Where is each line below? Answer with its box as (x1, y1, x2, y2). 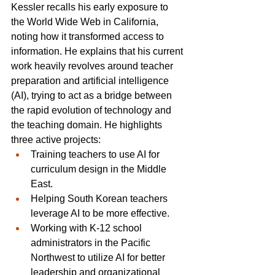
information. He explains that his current (11, 45, 185, 56)
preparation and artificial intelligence (11, 75, 171, 86)
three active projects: (11, 134, 101, 145)
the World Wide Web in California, (11, 16, 161, 27)
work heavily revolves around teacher (11, 60, 176, 71)
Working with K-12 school (31, 222, 144, 233)
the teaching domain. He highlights (11, 119, 165, 130)
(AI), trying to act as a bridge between (11, 90, 174, 101)
